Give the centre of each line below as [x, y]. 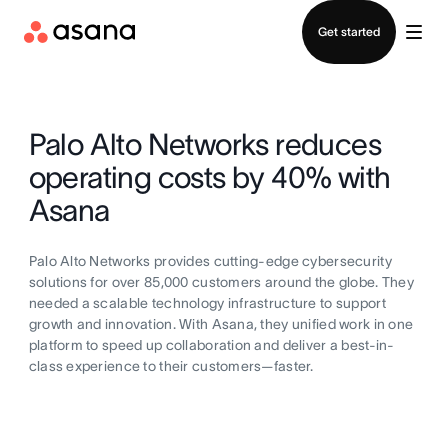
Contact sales [224, 12]
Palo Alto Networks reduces [205, 144]
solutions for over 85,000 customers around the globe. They [221, 282]
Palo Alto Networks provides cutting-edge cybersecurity [210, 261]
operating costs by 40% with [209, 177]
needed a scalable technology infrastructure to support [207, 303]
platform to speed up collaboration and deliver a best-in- [211, 345]
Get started [349, 31]
